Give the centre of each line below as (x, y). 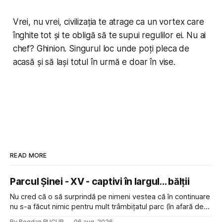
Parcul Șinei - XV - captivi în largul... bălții (100, 182)
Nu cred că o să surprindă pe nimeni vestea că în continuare (110, 197)
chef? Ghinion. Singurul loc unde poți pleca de (101, 49)
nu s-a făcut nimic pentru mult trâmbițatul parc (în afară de (107, 207)
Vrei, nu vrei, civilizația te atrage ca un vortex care (108, 22)
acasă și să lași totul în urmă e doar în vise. (94, 62)
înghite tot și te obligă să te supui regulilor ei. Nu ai (109, 35)
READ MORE (28, 156)
